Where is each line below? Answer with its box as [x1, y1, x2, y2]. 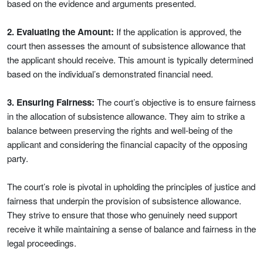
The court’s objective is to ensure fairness [95, 96, 256, 108]
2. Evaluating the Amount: [7, 25, 114, 38]
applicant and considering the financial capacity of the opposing [7, 138, 247, 150]
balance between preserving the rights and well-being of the [7, 124, 232, 136]
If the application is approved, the [114, 25, 241, 38]
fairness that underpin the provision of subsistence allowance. [7, 194, 241, 207]
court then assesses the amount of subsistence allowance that [7, 39, 245, 52]
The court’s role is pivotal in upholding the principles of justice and [7, 180, 255, 193]
